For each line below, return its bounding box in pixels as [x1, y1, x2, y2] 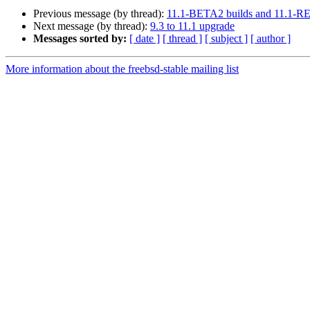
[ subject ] [205, 33, 248, 45]
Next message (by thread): [33, 20, 150, 33]
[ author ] [250, 33, 291, 45]
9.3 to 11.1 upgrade [150, 20, 235, 33]
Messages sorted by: [33, 33, 127, 45]
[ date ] [129, 33, 160, 45]
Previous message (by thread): [33, 8, 167, 20]
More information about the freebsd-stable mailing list [6, 63, 239, 75]
